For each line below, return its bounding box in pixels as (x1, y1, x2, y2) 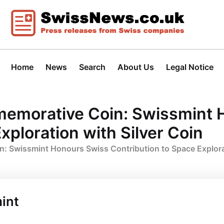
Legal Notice (165, 61, 213, 72)
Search (78, 61, 105, 72)
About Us (117, 61, 154, 72)
